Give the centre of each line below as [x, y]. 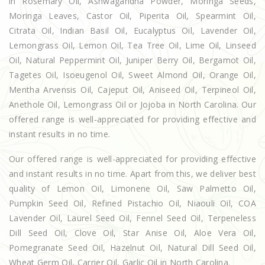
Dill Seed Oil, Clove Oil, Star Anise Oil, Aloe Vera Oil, [132, 232]
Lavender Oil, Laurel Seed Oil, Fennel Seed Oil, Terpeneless [132, 218]
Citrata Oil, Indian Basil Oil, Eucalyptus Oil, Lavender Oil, [132, 30]
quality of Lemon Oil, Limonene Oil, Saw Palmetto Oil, [132, 188]
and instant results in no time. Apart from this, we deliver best [132, 173]
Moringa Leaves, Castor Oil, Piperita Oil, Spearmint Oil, [132, 15]
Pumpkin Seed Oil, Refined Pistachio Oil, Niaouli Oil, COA [132, 203]
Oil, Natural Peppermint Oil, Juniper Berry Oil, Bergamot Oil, [132, 60]
